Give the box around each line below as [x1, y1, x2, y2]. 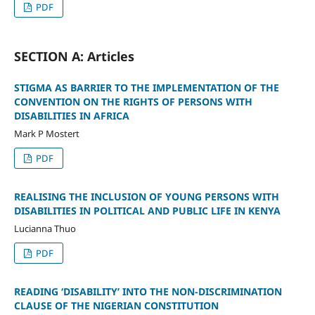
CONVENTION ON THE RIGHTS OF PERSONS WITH [13, 95, 252, 109]
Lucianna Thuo [13, 222, 76, 236]
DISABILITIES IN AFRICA [13, 109, 129, 123]
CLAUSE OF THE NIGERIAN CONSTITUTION [13, 299, 219, 313]
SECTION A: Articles [13, 48, 134, 65]
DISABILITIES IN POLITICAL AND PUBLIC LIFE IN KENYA [13, 204, 281, 218]
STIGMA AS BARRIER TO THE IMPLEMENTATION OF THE [13, 81, 279, 95]
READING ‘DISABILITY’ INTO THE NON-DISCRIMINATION [13, 285, 282, 299]
